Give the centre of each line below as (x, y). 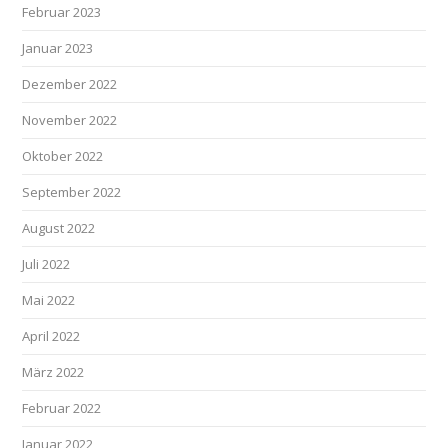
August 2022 (59, 228)
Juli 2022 (46, 264)
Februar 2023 (62, 12)
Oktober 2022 (63, 156)
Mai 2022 (49, 300)
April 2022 (51, 336)
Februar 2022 (62, 408)
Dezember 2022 (70, 84)
